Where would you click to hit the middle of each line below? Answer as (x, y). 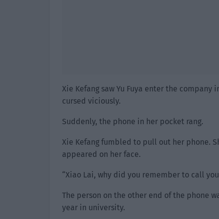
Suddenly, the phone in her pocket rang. (133, 121)
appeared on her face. (101, 154)
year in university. (94, 208)
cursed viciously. (91, 101)
